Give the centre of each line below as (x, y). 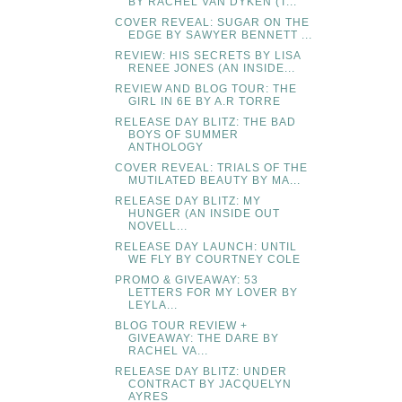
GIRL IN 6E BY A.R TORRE (204, 101)
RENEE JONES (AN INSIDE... (211, 68)
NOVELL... (157, 226)
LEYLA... (153, 305)
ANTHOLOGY (166, 147)
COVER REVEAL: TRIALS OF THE (211, 167)
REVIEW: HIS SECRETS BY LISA (207, 55)
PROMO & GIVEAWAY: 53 (186, 280)
